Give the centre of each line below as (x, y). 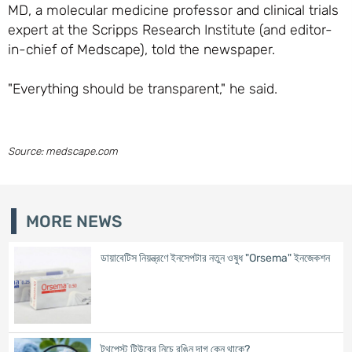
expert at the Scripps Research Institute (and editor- (170, 29)
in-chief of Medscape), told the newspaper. (141, 49)
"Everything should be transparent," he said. (142, 88)
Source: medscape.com (62, 152)
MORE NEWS (73, 221)
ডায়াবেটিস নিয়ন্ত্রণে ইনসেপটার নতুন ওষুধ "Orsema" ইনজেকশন (215, 258)
